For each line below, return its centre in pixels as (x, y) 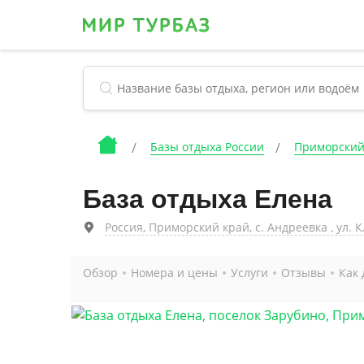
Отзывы (303, 273)
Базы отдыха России (207, 147)
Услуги (249, 273)
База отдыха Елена (208, 199)
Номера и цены (174, 273)
